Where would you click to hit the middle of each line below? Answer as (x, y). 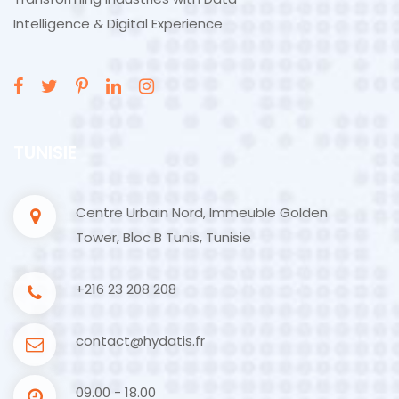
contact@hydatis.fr (140, 340)
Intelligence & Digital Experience (118, 23)
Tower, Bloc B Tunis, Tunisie (163, 237)
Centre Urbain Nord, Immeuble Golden (202, 212)
